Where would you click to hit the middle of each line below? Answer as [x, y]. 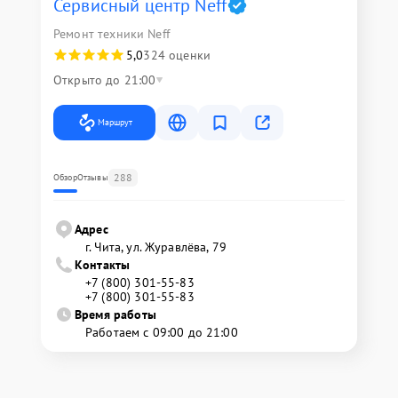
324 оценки [177, 55]
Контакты [103, 264]
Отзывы [92, 177]
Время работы [115, 314]
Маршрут [115, 122]
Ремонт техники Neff [111, 33]
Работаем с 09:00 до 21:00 [162, 332]
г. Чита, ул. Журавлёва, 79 [156, 247]
